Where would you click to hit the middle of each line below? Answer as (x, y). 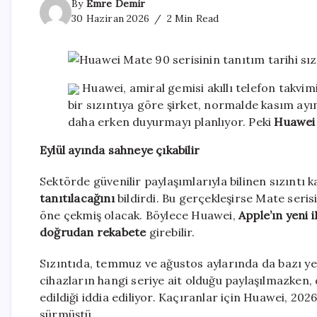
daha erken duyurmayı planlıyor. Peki (171, 122)
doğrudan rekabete (93, 232)
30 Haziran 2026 (110, 19)
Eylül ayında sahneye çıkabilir (120, 150)
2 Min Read (191, 19)
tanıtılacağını (77, 198)
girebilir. (171, 232)
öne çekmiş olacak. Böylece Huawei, (139, 215)
